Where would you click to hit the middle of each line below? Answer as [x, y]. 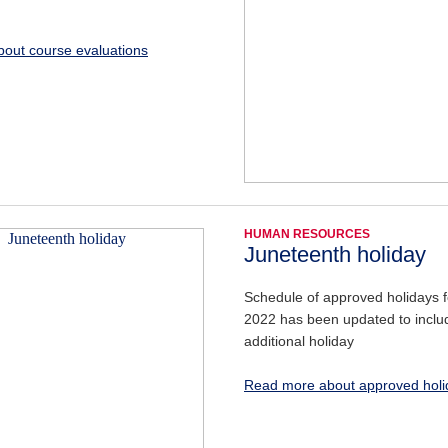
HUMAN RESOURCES [307, 234]
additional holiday [299, 341]
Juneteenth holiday [335, 254]
